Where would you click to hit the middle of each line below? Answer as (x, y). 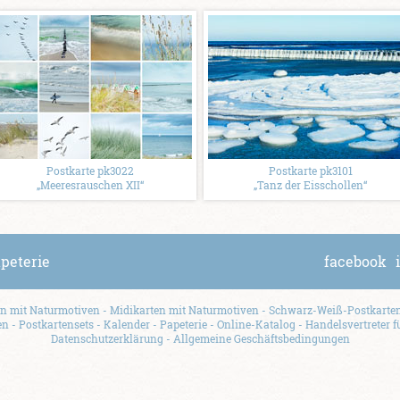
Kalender (126, 324)
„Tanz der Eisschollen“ (310, 185)
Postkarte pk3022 (90, 171)
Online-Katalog (256, 324)
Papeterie (183, 324)
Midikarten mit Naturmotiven (184, 310)
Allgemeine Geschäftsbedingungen (261, 338)
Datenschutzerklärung (107, 338)
